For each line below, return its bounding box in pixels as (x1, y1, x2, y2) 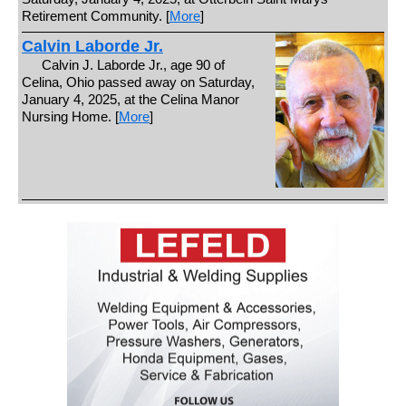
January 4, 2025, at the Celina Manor (21, 91, 239, 107)
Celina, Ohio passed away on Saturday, (21, 73, 255, 90)
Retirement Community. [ (21, 8, 169, 24)
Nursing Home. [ (21, 108, 119, 124)
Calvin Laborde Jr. (21, 36, 163, 55)
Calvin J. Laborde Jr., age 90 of (42, 56, 226, 72)
